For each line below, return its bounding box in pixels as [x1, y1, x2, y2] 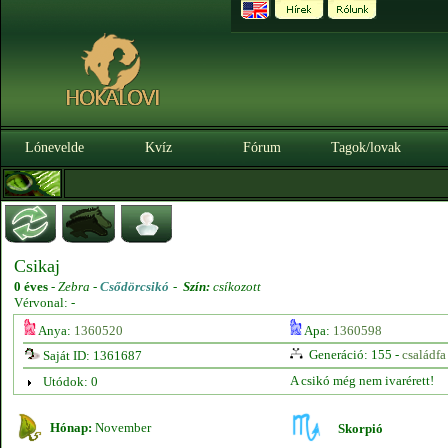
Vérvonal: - [14, 295, 75, 310]
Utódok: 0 [42, 374, 98, 389]
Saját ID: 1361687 [39, 348, 142, 363]
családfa [401, 347, 446, 362]
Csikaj [14, 256, 60, 276]
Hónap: [50, 420, 92, 435]
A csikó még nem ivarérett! [289, 373, 434, 388]
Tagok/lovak [331, 140, 401, 155]
